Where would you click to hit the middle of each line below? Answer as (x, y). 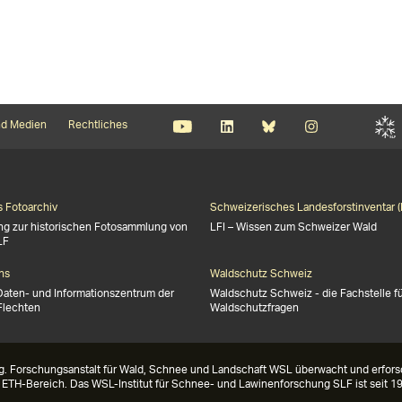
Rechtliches (98, 125)
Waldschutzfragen (254, 308)
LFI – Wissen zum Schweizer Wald (293, 227)
